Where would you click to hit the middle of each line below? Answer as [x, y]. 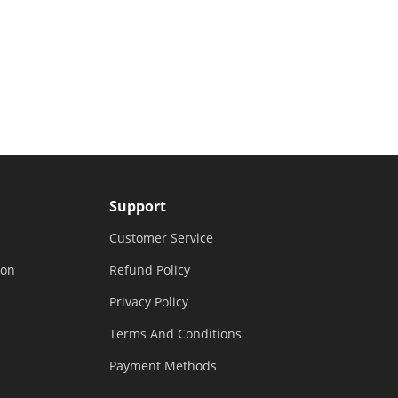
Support [137, 207]
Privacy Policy [148, 302]
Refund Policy [149, 270]
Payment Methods [163, 366]
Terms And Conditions [175, 334]
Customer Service [161, 238]
